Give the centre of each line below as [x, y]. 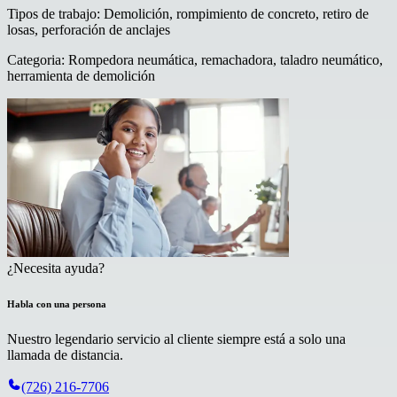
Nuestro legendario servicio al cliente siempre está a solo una [176, 339]
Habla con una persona [57, 304]
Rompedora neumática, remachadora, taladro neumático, [226, 60]
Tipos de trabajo [52, 14]
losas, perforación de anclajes [89, 30]
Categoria [34, 60]
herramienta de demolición [81, 76]
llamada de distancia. [65, 354]
